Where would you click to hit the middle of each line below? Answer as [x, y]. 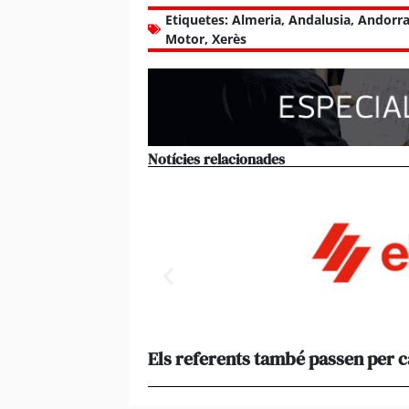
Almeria [257, 20]
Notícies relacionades [216, 158]
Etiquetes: [197, 20]
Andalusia [320, 20]
